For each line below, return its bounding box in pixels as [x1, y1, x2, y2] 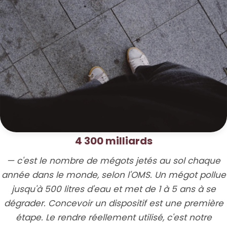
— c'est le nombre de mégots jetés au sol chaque [7, 154, 220, 167]
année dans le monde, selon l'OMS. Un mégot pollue [1, 168, 226, 181]
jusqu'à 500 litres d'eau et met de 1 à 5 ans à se [11, 182, 216, 195]
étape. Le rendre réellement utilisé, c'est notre [15, 211, 212, 223]
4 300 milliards [74, 133, 153, 148]
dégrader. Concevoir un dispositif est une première [4, 197, 223, 209]
